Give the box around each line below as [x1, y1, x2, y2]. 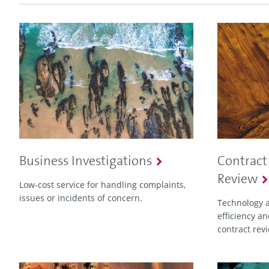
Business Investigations [19, 152, 152, 170]
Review [217, 170, 258, 188]
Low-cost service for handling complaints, [19, 179, 186, 191]
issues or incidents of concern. [19, 192, 142, 204]
